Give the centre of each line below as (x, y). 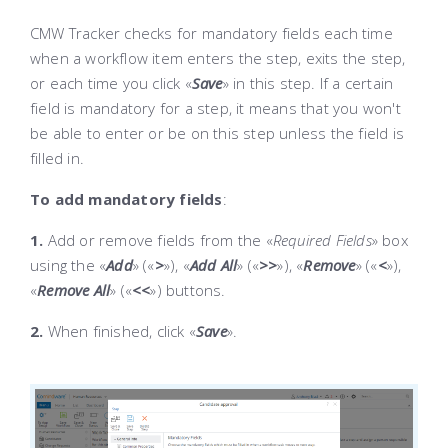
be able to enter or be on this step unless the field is (217, 133)
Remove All (74, 290)
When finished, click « (120, 331)
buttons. (193, 290)
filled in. (57, 158)
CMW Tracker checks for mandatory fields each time (211, 33)
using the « (68, 265)
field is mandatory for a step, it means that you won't (215, 108)
